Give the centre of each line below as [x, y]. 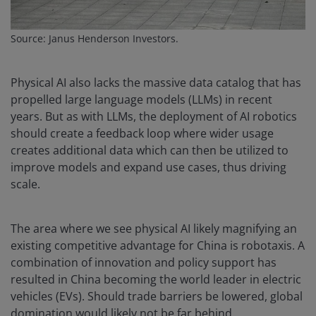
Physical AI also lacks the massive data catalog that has [156, 83]
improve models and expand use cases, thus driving [148, 168]
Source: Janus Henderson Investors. [95, 39]
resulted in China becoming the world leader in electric [156, 280]
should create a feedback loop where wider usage [142, 134]
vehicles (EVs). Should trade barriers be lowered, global [157, 297]
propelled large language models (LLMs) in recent [141, 100]
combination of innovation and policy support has [144, 263]
